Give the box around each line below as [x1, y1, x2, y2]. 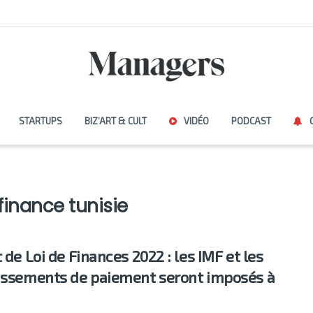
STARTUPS [18, 115, 62, 126]
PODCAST [231, 115, 271, 126]
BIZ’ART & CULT [84, 115, 147, 126]
